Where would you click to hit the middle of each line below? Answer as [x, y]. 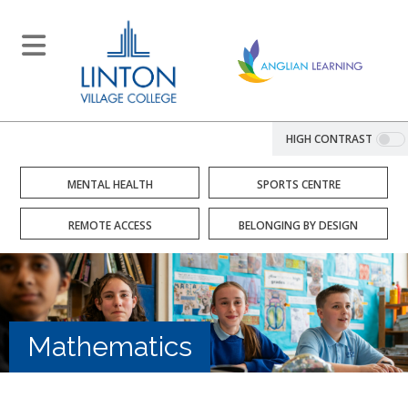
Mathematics [110, 347]
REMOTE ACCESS [110, 225]
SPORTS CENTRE [298, 184]
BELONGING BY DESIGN [298, 225]
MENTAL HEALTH [110, 184]
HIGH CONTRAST [329, 139]
